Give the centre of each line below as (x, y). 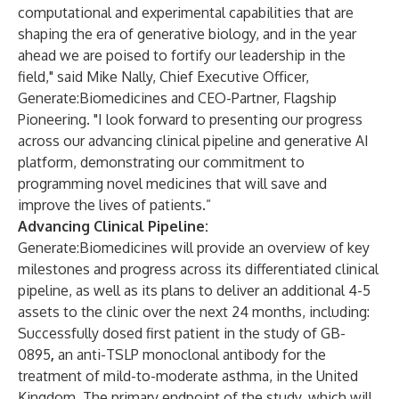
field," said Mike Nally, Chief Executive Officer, (163, 77)
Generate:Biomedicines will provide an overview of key (194, 248)
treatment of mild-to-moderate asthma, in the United (188, 376)
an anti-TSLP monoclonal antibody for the (192, 354)
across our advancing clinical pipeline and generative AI (193, 141)
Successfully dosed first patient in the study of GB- (182, 333)
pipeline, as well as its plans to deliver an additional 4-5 (194, 290)
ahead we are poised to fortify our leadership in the (182, 55)
